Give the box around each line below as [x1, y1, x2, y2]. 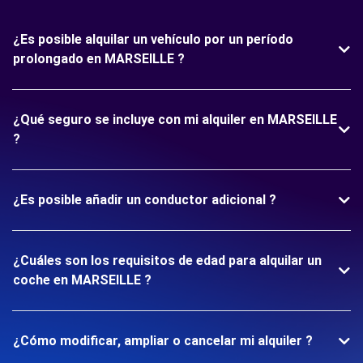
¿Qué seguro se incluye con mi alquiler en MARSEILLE [13, 112, 337, 127]
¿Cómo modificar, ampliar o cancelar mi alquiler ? [13, 333, 313, 348]
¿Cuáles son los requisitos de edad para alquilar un [13, 253, 322, 268]
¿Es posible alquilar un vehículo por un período [13, 32, 293, 47]
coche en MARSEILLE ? [13, 272, 152, 288]
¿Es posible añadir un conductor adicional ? [13, 192, 276, 207]
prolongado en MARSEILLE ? [13, 51, 185, 66]
